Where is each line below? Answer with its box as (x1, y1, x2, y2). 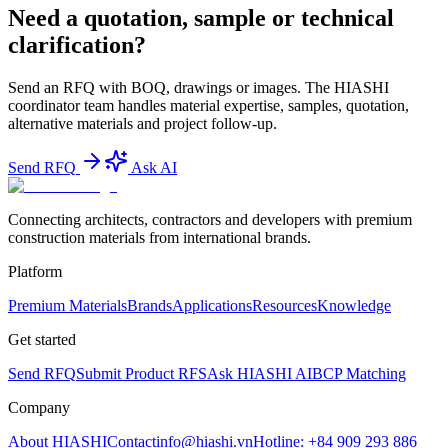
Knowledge (317, 296, 391, 314)
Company (8, 398, 70, 416)
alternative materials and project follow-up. (8, 114, 277, 132)
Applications (172, 296, 252, 314)
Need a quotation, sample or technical (8, 4, 394, 31)
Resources (252, 296, 317, 314)
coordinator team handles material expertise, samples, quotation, (8, 96, 409, 114)
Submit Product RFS (76, 364, 207, 382)
